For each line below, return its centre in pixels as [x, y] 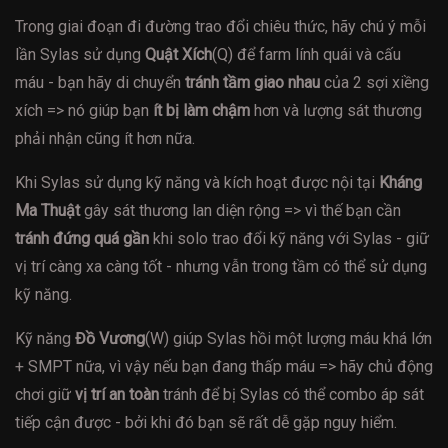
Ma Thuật [47, 211]
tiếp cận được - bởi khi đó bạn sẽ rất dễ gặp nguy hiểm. [206, 423]
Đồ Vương [110, 339]
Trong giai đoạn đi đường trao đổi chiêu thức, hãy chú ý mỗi [220, 27]
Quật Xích [178, 55]
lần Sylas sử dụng [80, 55]
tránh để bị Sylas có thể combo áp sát [291, 395]
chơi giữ [45, 395]
